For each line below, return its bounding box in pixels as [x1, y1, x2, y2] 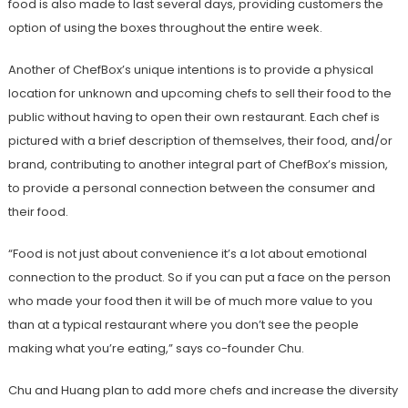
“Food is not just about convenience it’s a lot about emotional [7, 244, 367, 262]
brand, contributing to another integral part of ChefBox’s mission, [7, 155, 388, 173]
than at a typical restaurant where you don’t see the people [7, 315, 359, 333]
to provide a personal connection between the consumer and [7, 178, 375, 197]
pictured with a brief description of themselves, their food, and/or [7, 131, 393, 149]
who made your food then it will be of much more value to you [7, 291, 372, 310]
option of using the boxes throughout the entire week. [7, 18, 322, 36]
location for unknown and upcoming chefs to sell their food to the [7, 84, 392, 102]
